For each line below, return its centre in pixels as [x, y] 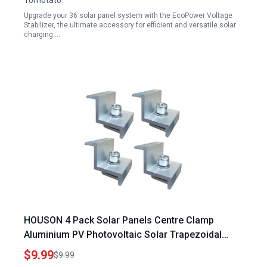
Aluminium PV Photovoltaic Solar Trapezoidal [123, 235]
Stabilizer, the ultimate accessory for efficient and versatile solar [130, 25]
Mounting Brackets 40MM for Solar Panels [117, 249]
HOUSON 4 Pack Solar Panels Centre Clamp [119, 220]
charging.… [42, 35]
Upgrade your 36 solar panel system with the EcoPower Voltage [128, 15]
